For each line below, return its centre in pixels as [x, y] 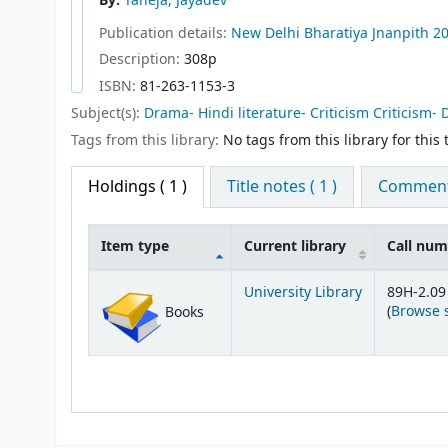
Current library [295, 246]
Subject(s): [107, 114]
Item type [135, 246]
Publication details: [165, 33]
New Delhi [265, 33]
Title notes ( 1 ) [282, 186]
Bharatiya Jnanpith [366, 33]
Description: [141, 60]
